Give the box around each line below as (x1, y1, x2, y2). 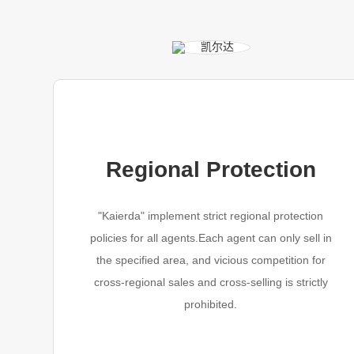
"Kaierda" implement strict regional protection (98, 209, 324, 222)
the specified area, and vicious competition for (96, 254, 326, 266)
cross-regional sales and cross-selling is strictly (93, 276, 328, 288)
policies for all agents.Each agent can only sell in (89, 232, 332, 244)
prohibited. (184, 298, 238, 311)
